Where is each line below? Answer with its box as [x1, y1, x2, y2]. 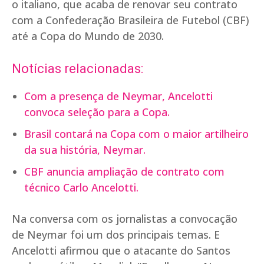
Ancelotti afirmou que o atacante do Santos [12, 243, 230, 258]
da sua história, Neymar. [24, 142, 146, 157]
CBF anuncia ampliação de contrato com [24, 164, 225, 179]
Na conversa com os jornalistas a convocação [12, 211, 237, 226]
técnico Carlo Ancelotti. [24, 180, 138, 194]
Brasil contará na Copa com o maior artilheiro [24, 126, 249, 141]
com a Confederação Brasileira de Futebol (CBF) [12, 12, 249, 27]
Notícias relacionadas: [12, 61, 143, 76]
